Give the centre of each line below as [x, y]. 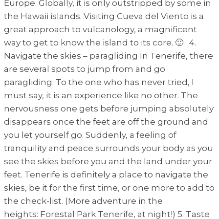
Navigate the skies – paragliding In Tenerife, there [109, 55]
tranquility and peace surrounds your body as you [109, 148]
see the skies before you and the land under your [108, 161]
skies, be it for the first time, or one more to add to [109, 187]
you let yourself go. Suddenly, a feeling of [90, 135]
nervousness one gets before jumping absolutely [109, 108]
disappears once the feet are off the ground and [106, 121]
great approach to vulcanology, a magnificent [100, 29]
